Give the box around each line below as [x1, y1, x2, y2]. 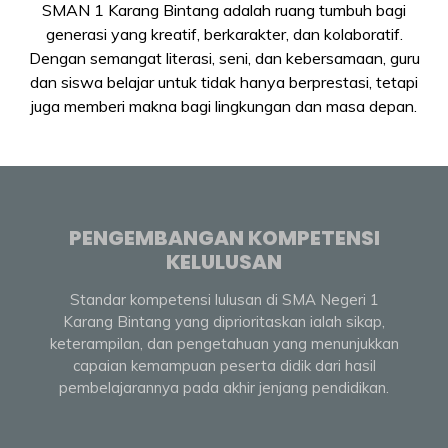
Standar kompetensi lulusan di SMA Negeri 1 [69, 289, 379, 309]
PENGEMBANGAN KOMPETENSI [68, 223, 380, 252]
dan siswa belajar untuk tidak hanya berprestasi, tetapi [30, 72, 418, 92]
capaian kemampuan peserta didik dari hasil [72, 355, 376, 375]
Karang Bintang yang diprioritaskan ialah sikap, [63, 311, 385, 331]
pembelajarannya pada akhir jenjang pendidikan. [59, 377, 389, 397]
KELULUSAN [166, 247, 282, 276]
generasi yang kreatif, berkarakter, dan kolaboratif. [45, 24, 403, 44]
